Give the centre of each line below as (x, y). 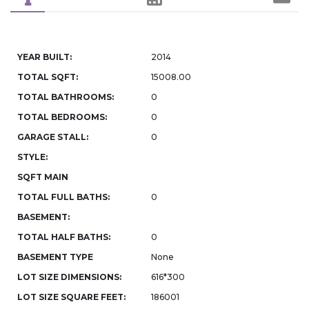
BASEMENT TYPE (55, 257)
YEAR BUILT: (44, 57)
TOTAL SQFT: (48, 77)
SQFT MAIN (43, 177)
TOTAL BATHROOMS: (66, 97)
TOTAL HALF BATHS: (64, 237)
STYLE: (32, 157)
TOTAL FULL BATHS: (63, 197)
